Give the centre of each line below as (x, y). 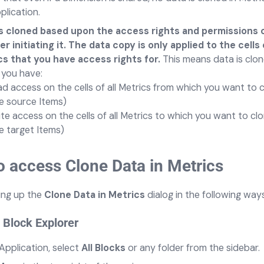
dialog (161, 195)
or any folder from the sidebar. (193, 248)
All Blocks (103, 248)
